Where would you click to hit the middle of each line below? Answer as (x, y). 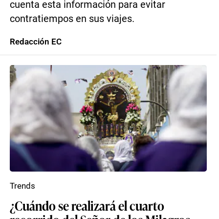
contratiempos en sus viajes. (72, 19)
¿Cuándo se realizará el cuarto (87, 205)
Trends (22, 186)
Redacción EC (36, 42)
